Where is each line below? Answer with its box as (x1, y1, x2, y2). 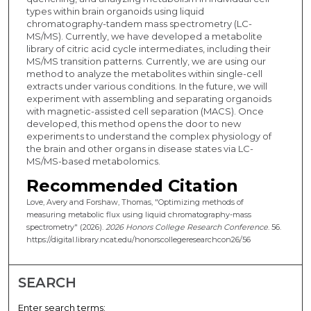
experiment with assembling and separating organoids (26, 93, 271, 105)
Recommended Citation (26, 176, 238, 196)
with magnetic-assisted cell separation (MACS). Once (26, 106, 264, 117)
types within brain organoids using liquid (26, 6, 204, 17)
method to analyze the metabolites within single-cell (26, 68, 262, 80)
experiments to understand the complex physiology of (26, 131, 271, 142)
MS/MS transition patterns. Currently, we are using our (26, 56, 266, 67)
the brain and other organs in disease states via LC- (26, 143, 253, 155)
